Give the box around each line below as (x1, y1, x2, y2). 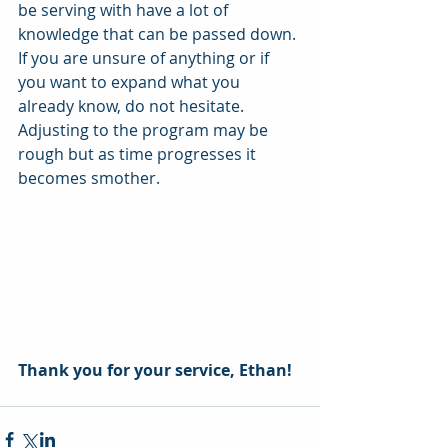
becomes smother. (18, 166, 164, 189)
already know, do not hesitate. (18, 94, 248, 117)
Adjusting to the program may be (18, 118, 272, 141)
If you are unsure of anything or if (18, 46, 273, 69)
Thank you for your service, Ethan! (18, 358, 296, 381)
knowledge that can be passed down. (18, 22, 300, 45)
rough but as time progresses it (18, 142, 260, 165)
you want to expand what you (18, 70, 244, 93)
